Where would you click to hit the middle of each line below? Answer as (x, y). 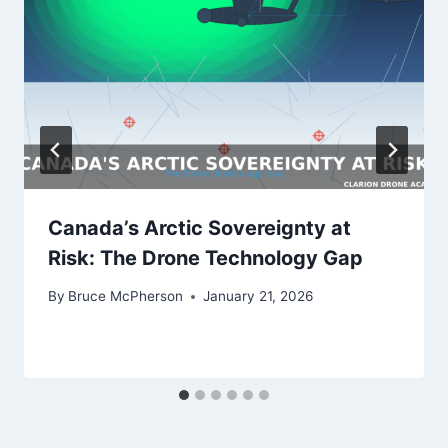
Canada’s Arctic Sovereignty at (199, 227)
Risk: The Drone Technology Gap (205, 257)
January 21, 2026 (258, 296)
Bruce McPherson (126, 296)
